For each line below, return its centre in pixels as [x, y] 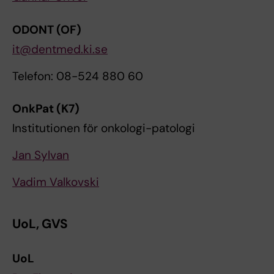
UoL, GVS [40, 224]
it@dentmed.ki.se [60, 49]
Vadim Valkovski [56, 182]
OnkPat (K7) [46, 109]
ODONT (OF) [47, 29]
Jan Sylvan [41, 155]
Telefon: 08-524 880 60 [78, 76]
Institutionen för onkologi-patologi [104, 128]
